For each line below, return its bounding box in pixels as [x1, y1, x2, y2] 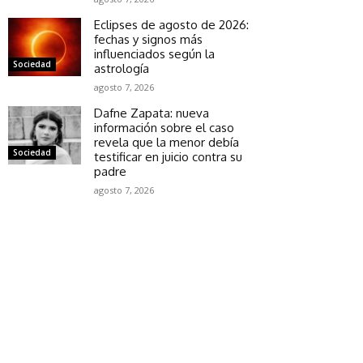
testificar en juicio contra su [94, 148, 242, 164]
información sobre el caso [94, 119, 234, 135]
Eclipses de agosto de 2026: [94, 16, 249, 32]
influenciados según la [94, 45, 215, 62]
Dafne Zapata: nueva [94, 105, 209, 121]
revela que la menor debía [94, 134, 239, 150]
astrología [94, 60, 149, 76]
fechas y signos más [94, 31, 203, 47]
